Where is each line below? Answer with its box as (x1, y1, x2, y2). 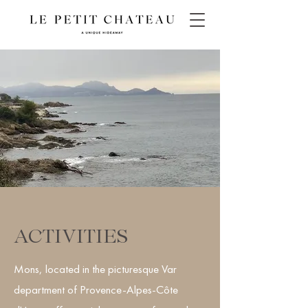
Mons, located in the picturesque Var (14, 261, 177, 276)
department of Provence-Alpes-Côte (14, 282, 178, 297)
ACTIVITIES (14, 224, 129, 246)
